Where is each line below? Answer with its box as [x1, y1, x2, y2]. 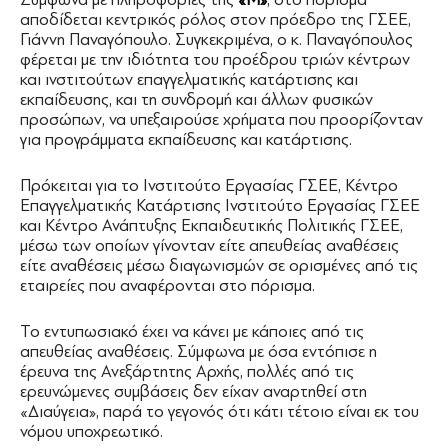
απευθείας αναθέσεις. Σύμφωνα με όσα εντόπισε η [20, 342, 377, 361]
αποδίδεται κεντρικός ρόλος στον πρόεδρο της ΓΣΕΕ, [20, 10, 411, 29]
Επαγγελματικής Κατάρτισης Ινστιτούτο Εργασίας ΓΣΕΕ [20, 196, 420, 215]
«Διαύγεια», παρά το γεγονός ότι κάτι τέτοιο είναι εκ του [20, 402, 419, 421]
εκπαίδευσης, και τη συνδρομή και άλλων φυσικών [20, 90, 373, 109]
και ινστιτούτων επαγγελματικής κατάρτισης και [20, 70, 358, 89]
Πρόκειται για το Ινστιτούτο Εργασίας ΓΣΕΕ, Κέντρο [20, 176, 398, 195]
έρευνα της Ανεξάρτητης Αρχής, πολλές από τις [20, 362, 354, 381]
